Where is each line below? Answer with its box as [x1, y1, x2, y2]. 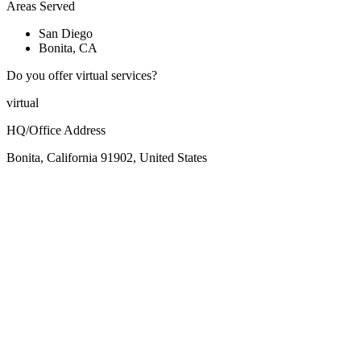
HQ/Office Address [6, 123, 106, 138]
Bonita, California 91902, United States [6, 151, 207, 165]
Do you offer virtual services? [6, 68, 157, 83]
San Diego [39, 27, 93, 41]
